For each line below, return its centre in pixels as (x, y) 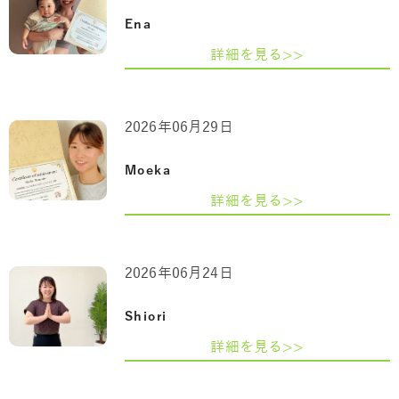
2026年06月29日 (179, 128)
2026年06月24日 (179, 274)
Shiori (146, 317)
